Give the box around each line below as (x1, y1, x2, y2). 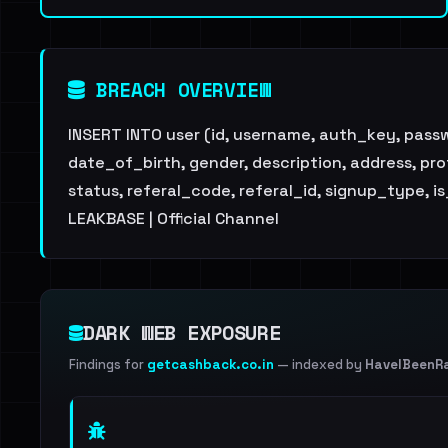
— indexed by (274, 356, 365, 373)
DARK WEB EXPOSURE (83, 318, 281, 347)
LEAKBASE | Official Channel (68, 208, 279, 229)
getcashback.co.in (147, 356, 274, 373)
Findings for (69, 356, 147, 373)
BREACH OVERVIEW (84, 75, 271, 104)
